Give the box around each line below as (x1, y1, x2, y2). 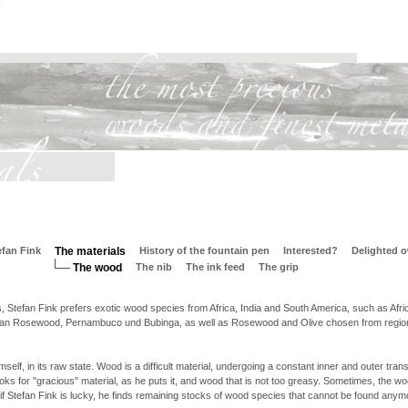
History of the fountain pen (139, 245, 270, 256)
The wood (73, 261, 122, 274)
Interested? (283, 245, 338, 256)
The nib (136, 261, 172, 272)
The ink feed (186, 261, 245, 272)
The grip (259, 261, 299, 272)
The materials (55, 245, 126, 258)
